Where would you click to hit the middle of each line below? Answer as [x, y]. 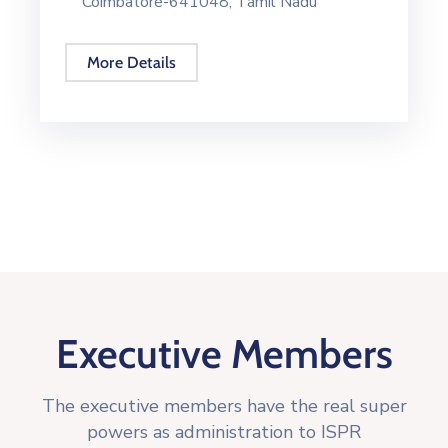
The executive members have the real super [224, 406]
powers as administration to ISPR [224, 432]
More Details [132, 63]
